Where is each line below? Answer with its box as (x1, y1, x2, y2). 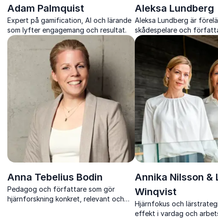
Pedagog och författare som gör (7, 184, 115, 193)
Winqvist (134, 185, 177, 198)
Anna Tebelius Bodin (7, 171, 103, 183)
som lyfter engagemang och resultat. (7, 25, 127, 34)
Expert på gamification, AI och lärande (7, 16, 131, 24)
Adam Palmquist (7, 2, 84, 14)
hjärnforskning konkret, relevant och (7, 194, 124, 203)
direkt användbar (7, 204, 62, 213)
